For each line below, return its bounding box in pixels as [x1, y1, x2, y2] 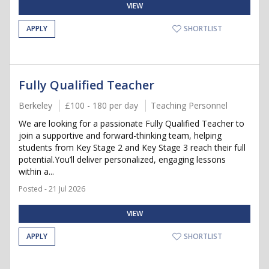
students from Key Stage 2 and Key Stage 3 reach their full [19, 142, 246, 153]
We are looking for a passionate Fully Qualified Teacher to [19, 118, 244, 129]
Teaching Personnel [151, 100, 228, 111]
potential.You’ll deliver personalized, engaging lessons [19, 154, 226, 165]
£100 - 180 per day [65, 100, 138, 111]
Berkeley [19, 100, 52, 111]
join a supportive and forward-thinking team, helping [19, 130, 222, 141]
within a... [19, 166, 54, 177]
